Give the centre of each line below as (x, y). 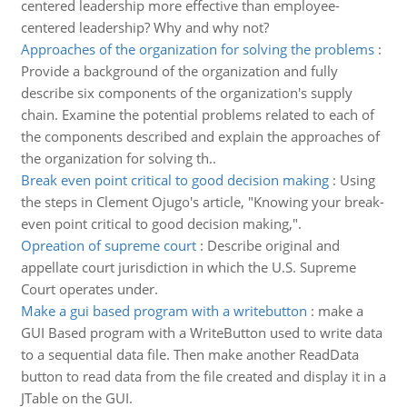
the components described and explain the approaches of (200, 136)
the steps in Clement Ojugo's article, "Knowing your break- (202, 202)
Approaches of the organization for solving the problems (197, 49)
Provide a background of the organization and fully (179, 71)
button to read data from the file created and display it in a (203, 376)
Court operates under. (89, 289)
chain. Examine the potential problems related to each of (197, 114)
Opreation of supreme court (108, 245)
